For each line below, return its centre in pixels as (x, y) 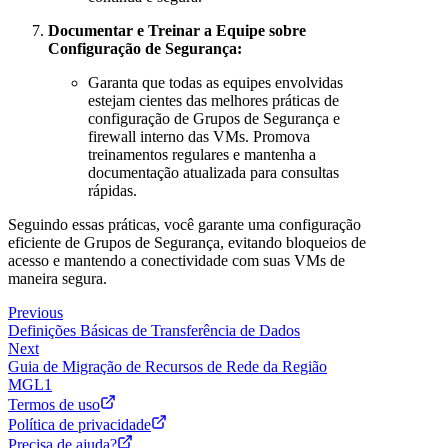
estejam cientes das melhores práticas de (213, 100)
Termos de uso (54, 404)
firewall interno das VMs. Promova (199, 136)
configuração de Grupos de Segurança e (214, 118)
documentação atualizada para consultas (213, 172)
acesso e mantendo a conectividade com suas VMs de (176, 260)
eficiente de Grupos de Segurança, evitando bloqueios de (187, 242)
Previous (35, 312)
